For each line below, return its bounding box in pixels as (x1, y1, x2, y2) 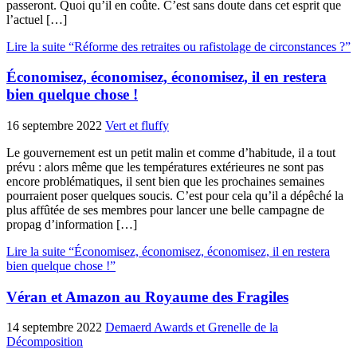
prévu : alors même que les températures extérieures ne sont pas (6, 159, 324, 174)
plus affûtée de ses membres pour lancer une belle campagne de (6, 202, 324, 217)
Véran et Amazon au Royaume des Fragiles (6, 288, 288, 305)
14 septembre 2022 (6, 320, 102, 335)
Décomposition (6, 335, 83, 349)
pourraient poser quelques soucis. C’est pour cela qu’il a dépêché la (6, 188, 343, 202)
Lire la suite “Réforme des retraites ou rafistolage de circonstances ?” (6, 39, 351, 53)
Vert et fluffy (105, 118, 169, 132)
